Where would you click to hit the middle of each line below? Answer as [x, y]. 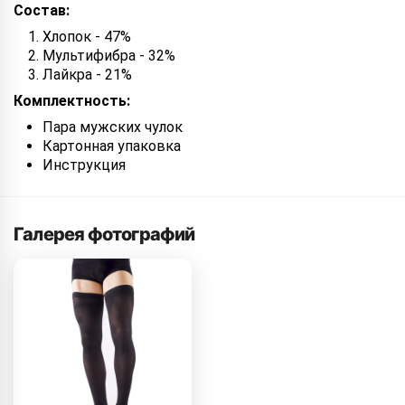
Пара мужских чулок [113, 127]
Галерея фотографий [104, 234]
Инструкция [84, 165]
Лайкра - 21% [87, 75]
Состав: [42, 10]
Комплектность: [72, 101]
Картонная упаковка [112, 146]
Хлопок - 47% [87, 37]
